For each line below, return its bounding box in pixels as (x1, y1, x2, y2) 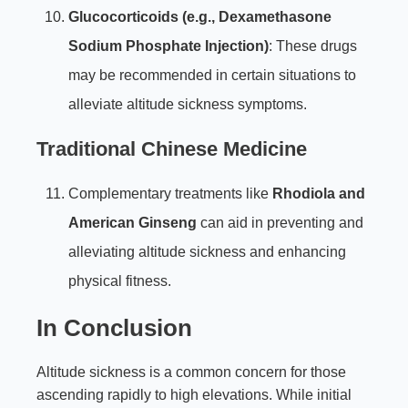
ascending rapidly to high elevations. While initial (36, 387, 352, 403)
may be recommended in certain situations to (68, 67, 356, 84)
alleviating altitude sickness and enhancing (68, 244, 346, 260)
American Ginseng (68, 215, 197, 231)
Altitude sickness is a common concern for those (36, 364, 346, 381)
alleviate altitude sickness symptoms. (68, 97, 307, 113)
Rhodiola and (272, 186, 365, 202)
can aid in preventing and (197, 215, 363, 231)
